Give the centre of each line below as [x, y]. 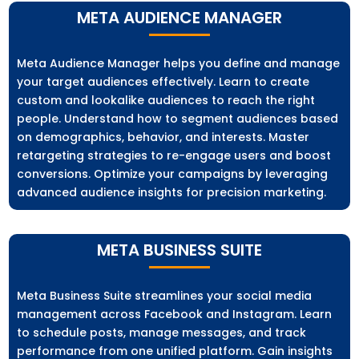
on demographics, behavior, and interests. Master [163, 137]
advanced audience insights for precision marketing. [172, 193]
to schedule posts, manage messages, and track [162, 333]
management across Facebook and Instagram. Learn [175, 315]
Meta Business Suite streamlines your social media [165, 296]
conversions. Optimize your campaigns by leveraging [173, 174]
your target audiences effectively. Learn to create [163, 82]
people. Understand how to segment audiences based [178, 119]
